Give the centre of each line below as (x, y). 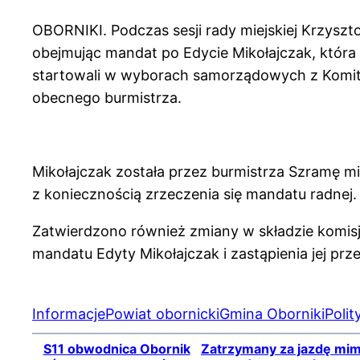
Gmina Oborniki (272, 313)
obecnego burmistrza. (107, 97)
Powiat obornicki (162, 313)
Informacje (69, 313)
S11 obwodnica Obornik (117, 348)
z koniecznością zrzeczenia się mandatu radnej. (194, 194)
